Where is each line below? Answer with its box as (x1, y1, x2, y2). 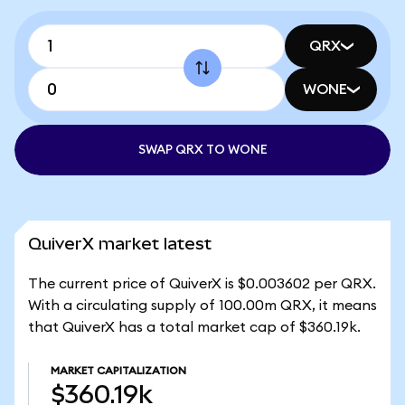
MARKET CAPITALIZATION (51, 365, 186, 376)
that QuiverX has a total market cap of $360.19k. (28, 320, 361, 334)
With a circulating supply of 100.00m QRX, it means (28, 298, 377, 313)
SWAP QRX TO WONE (137, 144, 268, 156)
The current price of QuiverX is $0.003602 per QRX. (28, 277, 376, 291)
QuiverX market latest (28, 234, 212, 253)
